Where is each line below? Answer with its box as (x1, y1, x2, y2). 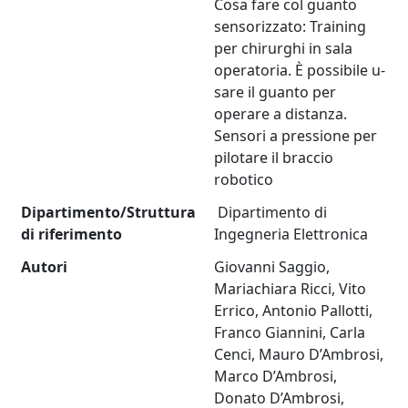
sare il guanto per (214, 82, 337, 103)
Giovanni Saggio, (214, 257, 331, 278)
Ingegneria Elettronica (214, 224, 369, 245)
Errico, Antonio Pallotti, (214, 301, 373, 321)
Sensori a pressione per (214, 126, 378, 147)
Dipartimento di (214, 202, 328, 223)
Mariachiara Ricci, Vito (214, 279, 367, 300)
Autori (21, 257, 68, 278)
